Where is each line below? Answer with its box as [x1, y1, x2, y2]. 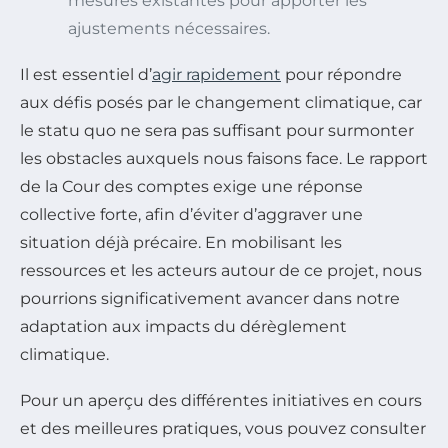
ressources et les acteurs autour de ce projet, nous [20, 260, 422, 280]
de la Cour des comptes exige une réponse [20, 176, 363, 196]
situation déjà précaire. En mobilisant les [20, 232, 342, 252]
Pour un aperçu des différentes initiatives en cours [20, 390, 422, 410]
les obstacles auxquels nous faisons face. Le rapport [20, 148, 428, 168]
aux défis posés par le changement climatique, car [20, 92, 422, 112]
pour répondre [281, 64, 402, 84]
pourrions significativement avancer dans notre [20, 288, 400, 308]
